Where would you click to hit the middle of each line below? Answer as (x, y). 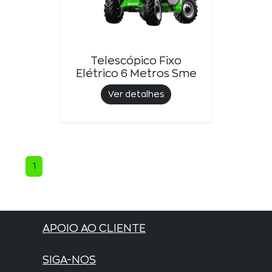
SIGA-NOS (69, 260)
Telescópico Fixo (136, 61)
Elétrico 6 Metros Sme (136, 73)
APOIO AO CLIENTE (94, 228)
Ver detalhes (136, 94)
